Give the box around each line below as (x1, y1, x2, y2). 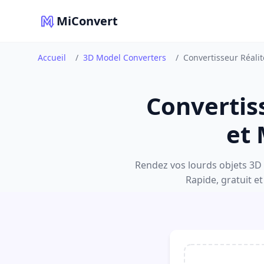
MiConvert (57, 12, 118, 29)
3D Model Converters (83, 52, 166, 63)
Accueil (38, 52, 66, 63)
